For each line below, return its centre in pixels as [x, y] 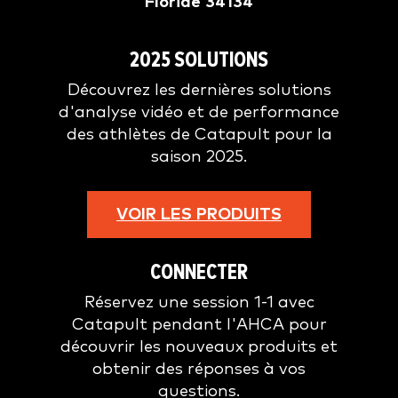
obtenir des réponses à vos [199, 369]
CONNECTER [199, 273]
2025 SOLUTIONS [199, 60]
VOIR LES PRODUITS [199, 215]
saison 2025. [199, 157]
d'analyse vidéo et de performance [199, 112]
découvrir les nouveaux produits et [199, 347]
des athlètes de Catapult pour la [199, 135]
